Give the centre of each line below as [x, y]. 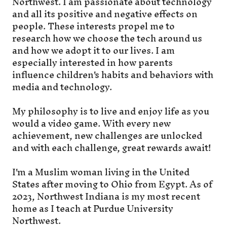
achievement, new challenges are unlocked [107, 135]
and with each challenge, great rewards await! [112, 147]
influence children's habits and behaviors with [113, 74]
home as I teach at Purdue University [93, 208]
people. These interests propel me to [93, 26]
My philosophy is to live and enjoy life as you [111, 111]
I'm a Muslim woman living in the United [101, 172]
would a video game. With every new [91, 123]
